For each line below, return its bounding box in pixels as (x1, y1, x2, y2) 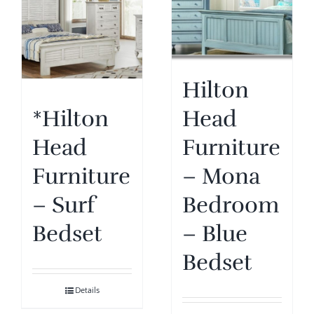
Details (74, 285, 100, 295)
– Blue (182, 219, 247, 247)
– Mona (182, 162, 260, 190)
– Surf (32, 191, 95, 219)
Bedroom (182, 191, 279, 219)
